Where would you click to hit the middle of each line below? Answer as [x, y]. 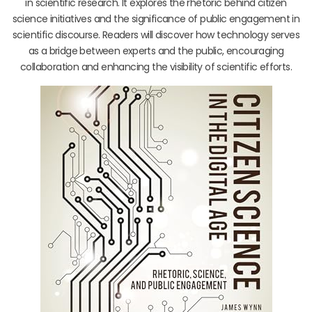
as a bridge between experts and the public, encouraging [156, 50]
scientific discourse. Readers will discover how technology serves [156, 34]
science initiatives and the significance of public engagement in [156, 18]
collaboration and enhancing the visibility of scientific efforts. [156, 67]
